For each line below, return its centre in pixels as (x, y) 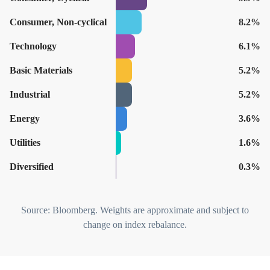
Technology (33, 46)
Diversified (32, 167)
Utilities (25, 143)
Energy (25, 119)
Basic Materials (41, 71)
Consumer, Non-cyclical (58, 22)
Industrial (30, 95)
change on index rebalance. (135, 225)
